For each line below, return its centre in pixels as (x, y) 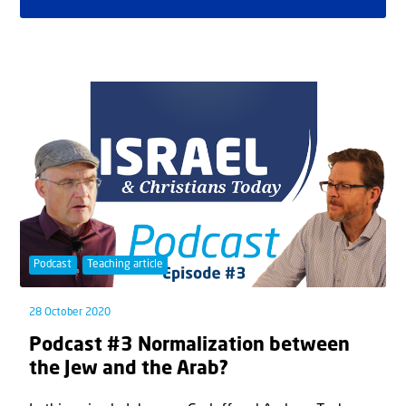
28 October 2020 (70, 312)
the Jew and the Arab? (129, 369)
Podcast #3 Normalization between (189, 345)
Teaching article (125, 265)
